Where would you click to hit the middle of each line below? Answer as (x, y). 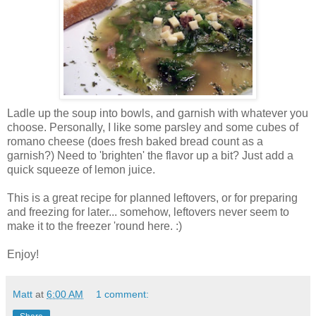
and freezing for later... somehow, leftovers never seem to (148, 212)
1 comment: (123, 294)
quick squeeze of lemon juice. (81, 169)
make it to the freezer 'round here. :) (95, 226)
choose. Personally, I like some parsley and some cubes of (153, 127)
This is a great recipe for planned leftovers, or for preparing (152, 197)
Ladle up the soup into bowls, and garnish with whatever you (158, 113)
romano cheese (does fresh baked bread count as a (135, 141)
